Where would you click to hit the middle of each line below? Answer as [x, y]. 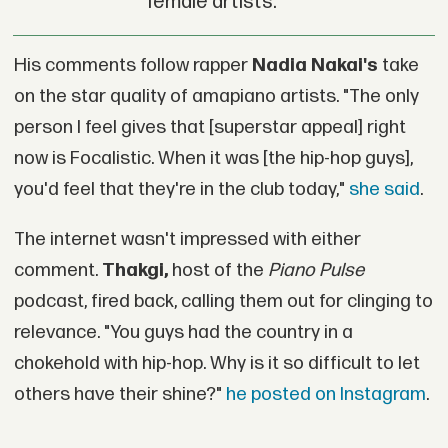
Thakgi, [132, 270]
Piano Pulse [315, 270]
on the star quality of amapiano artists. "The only [216, 96]
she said [382, 189]
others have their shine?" [117, 394]
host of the [217, 270]
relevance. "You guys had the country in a [183, 332]
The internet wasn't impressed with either [187, 239]
